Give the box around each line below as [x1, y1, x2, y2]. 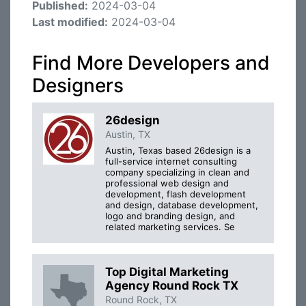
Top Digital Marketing [105, 265, 229, 279]
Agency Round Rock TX [105, 279, 238, 293]
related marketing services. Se [105, 221, 235, 233]
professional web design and [105, 178, 229, 189]
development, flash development [105, 189, 246, 200]
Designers [32, 74, 124, 97]
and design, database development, [105, 199, 258, 211]
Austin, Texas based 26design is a [105, 145, 251, 156]
